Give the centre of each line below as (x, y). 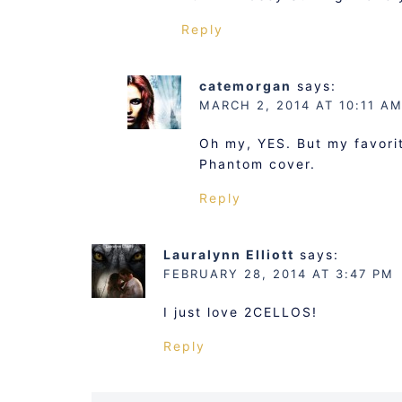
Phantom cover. (258, 163)
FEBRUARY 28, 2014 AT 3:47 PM (279, 273)
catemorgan (245, 85)
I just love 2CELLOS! (240, 311)
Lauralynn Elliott (229, 254)
